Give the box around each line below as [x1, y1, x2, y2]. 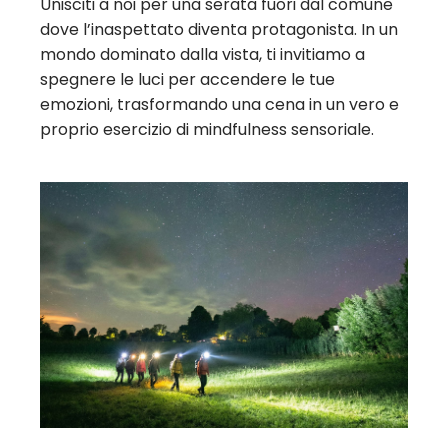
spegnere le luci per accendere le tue [40, 68, 335, 92]
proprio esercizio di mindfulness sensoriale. [40, 118, 374, 142]
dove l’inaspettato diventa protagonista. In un [40, 18, 398, 42]
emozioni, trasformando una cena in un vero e [40, 93, 399, 117]
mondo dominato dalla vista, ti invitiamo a [40, 43, 365, 67]
